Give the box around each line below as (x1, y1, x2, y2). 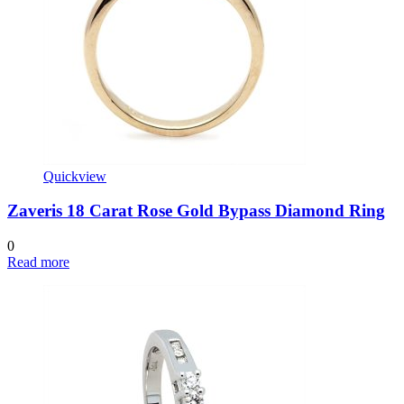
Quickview (43, 168, 106, 184)
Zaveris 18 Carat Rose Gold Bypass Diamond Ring (7, 201, 385, 221)
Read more (7, 254, 69, 271)
